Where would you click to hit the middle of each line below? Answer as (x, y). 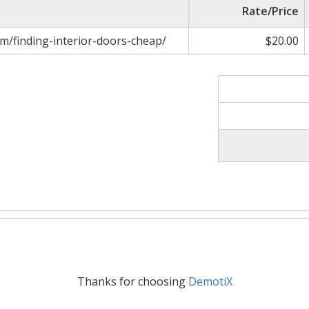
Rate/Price (270, 11)
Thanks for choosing (132, 281)
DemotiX (210, 281)
